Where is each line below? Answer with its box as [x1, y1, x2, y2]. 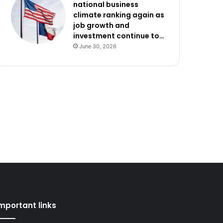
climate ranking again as [73, 10, 165, 20]
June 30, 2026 [79, 43, 117, 50]
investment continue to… [73, 31, 165, 41]
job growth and [73, 20, 130, 30]
